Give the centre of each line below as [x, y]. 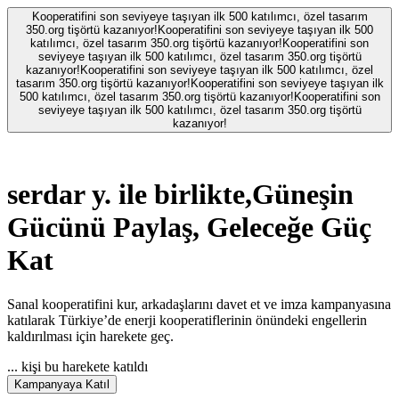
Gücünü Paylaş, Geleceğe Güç [189, 228]
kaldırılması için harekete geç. [90, 336]
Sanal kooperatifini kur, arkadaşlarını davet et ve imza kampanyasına [199, 304]
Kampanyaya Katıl [62, 384]
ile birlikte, [185, 195]
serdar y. [59, 195]
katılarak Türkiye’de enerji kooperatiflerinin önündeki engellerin [187, 320]
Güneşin [303, 195]
